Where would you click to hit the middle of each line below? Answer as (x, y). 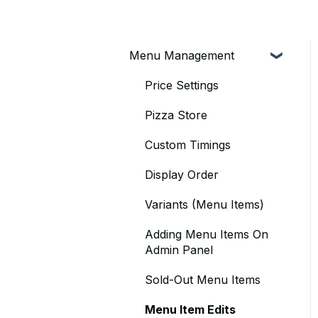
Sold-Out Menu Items (203, 279)
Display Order (182, 174)
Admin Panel (179, 250)
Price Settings (182, 85)
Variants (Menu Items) (204, 204)
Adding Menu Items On (207, 234)
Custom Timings (188, 144)
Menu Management (182, 55)
